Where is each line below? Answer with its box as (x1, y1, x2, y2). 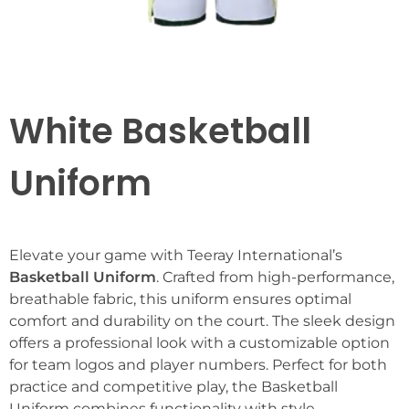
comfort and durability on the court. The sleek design (9, 312, 395, 330)
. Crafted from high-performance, (156, 268, 394, 287)
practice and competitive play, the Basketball (9, 378, 338, 396)
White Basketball (9, 107, 311, 156)
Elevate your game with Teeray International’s (9, 246, 342, 265)
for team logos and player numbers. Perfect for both (9, 356, 387, 374)
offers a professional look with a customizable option (9, 334, 390, 352)
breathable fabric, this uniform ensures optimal (9, 290, 351, 309)
